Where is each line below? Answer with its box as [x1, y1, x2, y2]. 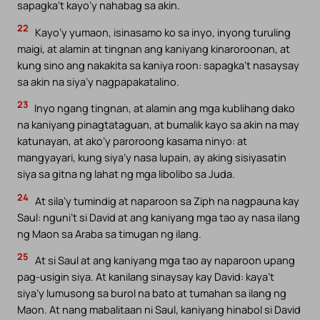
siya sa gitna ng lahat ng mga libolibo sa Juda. [17, 166, 235, 181]
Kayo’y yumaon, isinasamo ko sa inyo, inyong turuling [33, 24, 291, 39]
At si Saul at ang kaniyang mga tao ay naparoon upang [33, 253, 295, 268]
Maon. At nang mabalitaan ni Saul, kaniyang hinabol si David [17, 302, 301, 317]
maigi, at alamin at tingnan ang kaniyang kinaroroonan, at [17, 41, 290, 56]
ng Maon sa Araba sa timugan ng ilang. [17, 226, 201, 241]
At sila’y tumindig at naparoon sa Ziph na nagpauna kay [33, 193, 299, 208]
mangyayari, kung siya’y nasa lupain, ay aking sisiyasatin [17, 150, 286, 165]
